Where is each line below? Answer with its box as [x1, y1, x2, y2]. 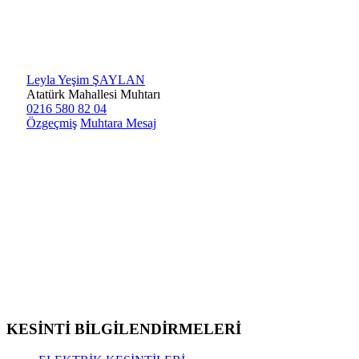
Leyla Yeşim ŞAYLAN [26, 72, 145, 87]
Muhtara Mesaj [80, 115, 156, 130]
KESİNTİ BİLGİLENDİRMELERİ [6, 321, 241, 338]
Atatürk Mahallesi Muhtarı [26, 87, 160, 101]
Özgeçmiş [26, 115, 77, 130]
